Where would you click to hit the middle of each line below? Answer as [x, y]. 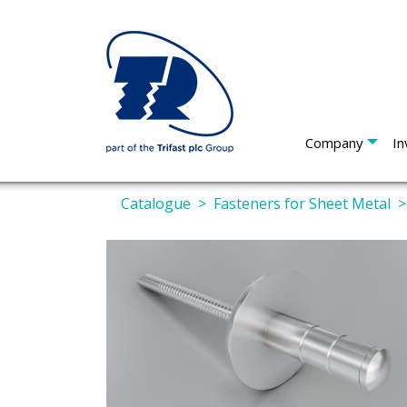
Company [334, 143]
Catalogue [156, 203]
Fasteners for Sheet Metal [302, 203]
